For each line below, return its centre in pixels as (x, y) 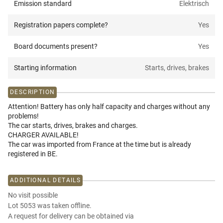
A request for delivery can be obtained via (71, 216)
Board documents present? (56, 47)
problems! (23, 116)
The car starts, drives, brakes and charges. (73, 126)
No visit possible (33, 195)
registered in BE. (33, 154)
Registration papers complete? (61, 25)
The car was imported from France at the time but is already (100, 145)
